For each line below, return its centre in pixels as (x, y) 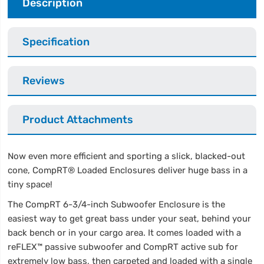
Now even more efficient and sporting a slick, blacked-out (127, 156)
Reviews (44, 80)
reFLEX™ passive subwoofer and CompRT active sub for (123, 247)
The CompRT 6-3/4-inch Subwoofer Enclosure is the (117, 204)
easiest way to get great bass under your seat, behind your (130, 218)
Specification (56, 41)
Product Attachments (78, 119)
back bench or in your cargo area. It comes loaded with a (125, 232)
